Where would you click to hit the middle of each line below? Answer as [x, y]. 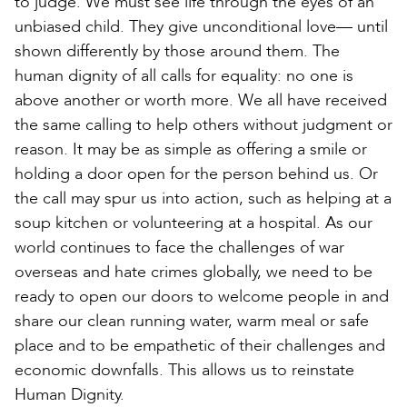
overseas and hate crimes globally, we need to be [194, 272]
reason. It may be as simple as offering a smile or [191, 149]
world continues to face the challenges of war [179, 247]
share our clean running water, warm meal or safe [192, 321]
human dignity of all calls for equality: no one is [184, 75]
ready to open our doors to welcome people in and [202, 296]
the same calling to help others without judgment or [203, 124]
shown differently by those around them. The [177, 51]
